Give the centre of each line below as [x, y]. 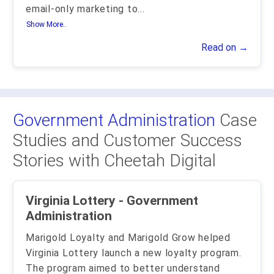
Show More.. [46, 25]
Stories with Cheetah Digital [114, 161]
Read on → [225, 47]
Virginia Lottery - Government [72, 201]
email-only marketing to [82, 9]
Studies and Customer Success [128, 140]
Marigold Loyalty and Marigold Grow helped [128, 238]
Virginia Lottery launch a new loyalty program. [134, 253]
